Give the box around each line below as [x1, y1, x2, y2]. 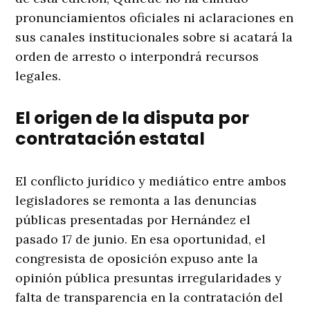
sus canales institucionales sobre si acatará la [15, 29, 293, 46]
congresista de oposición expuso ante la [15, 250, 259, 267]
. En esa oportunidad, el [125, 231, 266, 248]
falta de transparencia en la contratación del [15, 289, 284, 306]
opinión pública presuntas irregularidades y [15, 270, 282, 286]
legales [15, 68, 59, 84]
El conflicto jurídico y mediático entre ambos [15, 173, 287, 190]
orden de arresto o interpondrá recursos [15, 48, 259, 65]
